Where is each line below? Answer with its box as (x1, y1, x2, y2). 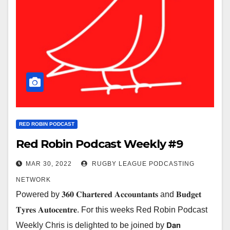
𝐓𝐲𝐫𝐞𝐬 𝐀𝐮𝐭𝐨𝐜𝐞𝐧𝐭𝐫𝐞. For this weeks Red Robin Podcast (16, 205, 207, 214)
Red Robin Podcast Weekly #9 (16, 137, 183, 151)
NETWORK (16, 176, 51, 183)
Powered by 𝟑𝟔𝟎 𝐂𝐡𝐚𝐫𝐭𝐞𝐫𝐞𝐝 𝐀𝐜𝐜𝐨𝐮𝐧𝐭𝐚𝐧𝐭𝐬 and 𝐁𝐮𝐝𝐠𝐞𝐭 (16, 190, 201, 199)
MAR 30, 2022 (26, 160, 72, 167)
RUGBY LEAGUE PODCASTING (90, 160, 195, 167)
